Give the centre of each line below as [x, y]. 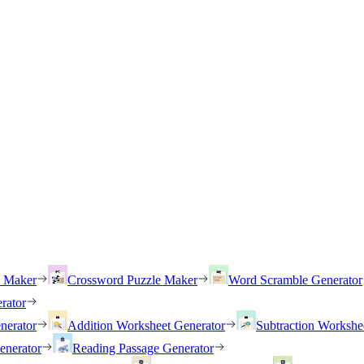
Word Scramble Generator [295, 280]
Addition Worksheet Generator [146, 325]
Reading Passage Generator [143, 348]
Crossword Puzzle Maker [132, 280]
